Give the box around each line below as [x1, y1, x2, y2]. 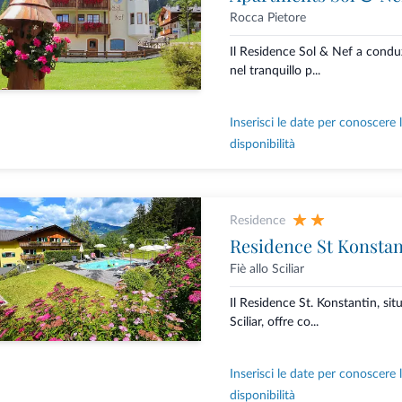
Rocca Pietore [229, 12, 306, 25]
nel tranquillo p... [229, 65, 320, 78]
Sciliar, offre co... [229, 316, 319, 329]
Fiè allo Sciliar [229, 263, 304, 276]
